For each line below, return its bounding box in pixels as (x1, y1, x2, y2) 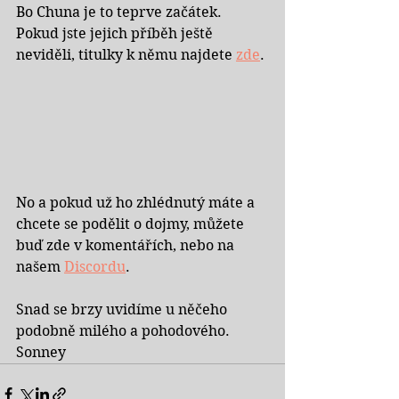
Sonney (16, 344, 66, 361)
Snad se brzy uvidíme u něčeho (16, 301, 231, 318)
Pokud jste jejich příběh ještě (16, 25, 216, 42)
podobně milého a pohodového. (16, 322, 233, 339)
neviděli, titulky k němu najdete (16, 46, 236, 63)
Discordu (64, 258, 126, 275)
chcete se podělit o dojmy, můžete (16, 216, 248, 232)
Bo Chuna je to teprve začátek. (16, 4, 225, 20)
